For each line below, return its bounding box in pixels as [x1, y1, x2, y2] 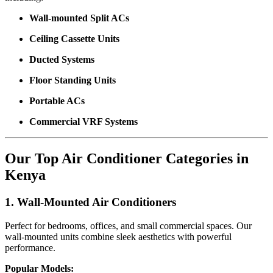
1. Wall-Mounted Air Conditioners [5, 196, 176, 209]
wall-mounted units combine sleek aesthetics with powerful [5, 231, 232, 242]
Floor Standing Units [29, 75, 116, 86]
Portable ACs [29, 96, 85, 107]
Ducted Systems [29, 54, 94, 65]
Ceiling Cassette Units [29, 34, 119, 44]
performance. [5, 242, 55, 253]
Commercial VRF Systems [29, 116, 138, 127]
